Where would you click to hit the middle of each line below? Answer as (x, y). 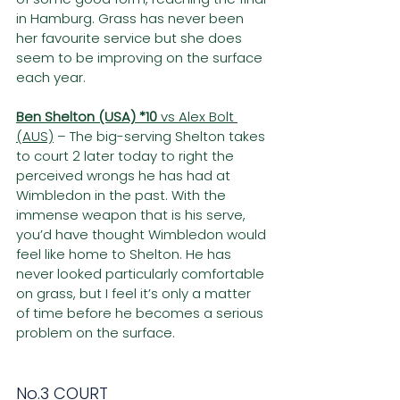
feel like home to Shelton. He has (125, 254)
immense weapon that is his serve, (133, 215)
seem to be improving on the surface (141, 58)
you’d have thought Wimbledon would (143, 235)
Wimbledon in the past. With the (123, 196)
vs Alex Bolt (197, 117)
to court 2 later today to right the (127, 156)
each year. (51, 78)
